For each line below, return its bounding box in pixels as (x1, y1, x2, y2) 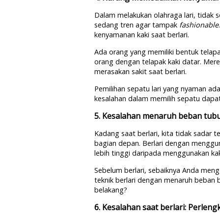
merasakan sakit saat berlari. (94, 67, 187, 76)
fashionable (179, 20, 219, 29)
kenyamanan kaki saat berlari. (94, 30, 189, 39)
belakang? (94, 185, 127, 194)
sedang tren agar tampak (94, 20, 179, 29)
